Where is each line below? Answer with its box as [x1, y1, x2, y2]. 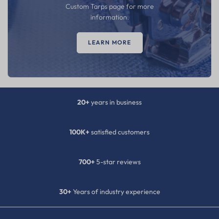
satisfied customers [89, 127, 150, 136]
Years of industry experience [71, 187, 160, 196]
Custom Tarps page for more [65, 2, 154, 11]
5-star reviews [94, 157, 141, 166]
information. [90, 13, 129, 22]
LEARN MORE [88, 39, 131, 46]
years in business [89, 97, 142, 107]
